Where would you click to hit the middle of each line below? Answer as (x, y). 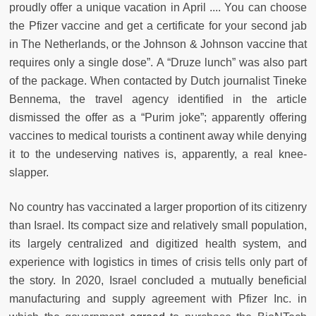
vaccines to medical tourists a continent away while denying (158, 136)
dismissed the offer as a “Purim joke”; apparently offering (158, 118)
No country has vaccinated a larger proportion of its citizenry (158, 207)
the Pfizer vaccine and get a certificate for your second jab (158, 26)
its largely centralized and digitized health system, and (158, 244)
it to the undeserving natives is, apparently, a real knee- (158, 154)
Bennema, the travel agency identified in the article (158, 99)
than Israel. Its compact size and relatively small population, (158, 226)
